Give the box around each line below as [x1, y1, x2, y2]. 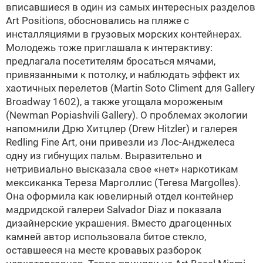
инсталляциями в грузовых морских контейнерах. [6, 28, 242, 40]
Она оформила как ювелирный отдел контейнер [6, 190, 234, 202]
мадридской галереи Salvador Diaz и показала [6, 204, 221, 215]
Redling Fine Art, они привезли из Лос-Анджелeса [6, 136, 235, 148]
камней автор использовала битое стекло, [6, 231, 206, 242]
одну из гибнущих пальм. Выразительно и [6, 150, 202, 161]
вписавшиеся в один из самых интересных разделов [6, 1, 255, 13]
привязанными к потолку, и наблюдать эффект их [6, 69, 240, 80]
